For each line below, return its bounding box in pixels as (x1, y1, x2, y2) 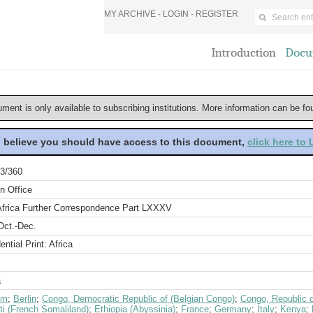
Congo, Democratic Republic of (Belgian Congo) (42, 293, 235, 304)
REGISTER (196, 9, 238, 19)
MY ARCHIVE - (104, 9, 163, 19)
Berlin (13, 293, 36, 304)
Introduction (212, 46, 276, 59)
